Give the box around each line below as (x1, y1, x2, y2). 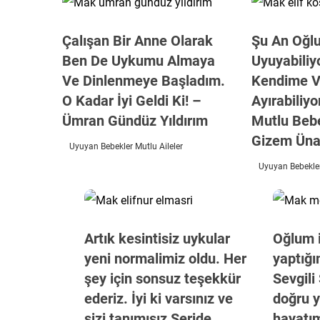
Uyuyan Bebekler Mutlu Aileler (69, 141, 183, 151)
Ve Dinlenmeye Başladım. (62, 72, 225, 89)
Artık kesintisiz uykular (84, 230, 230, 247)
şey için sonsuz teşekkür (84, 270, 241, 287)
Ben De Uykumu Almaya (62, 52, 215, 69)
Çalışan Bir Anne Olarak (62, 32, 213, 49)
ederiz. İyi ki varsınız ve (84, 290, 233, 307)
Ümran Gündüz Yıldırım (62, 112, 208, 129)
